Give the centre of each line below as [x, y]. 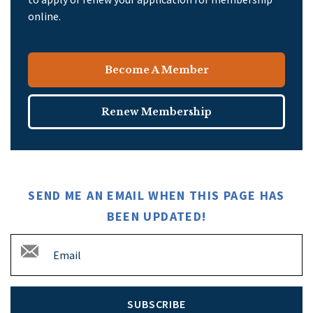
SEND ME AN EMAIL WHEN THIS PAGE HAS [156, 196]
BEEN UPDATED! [156, 217]
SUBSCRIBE [156, 304]
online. [44, 16]
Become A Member [156, 70]
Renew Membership [156, 112]
